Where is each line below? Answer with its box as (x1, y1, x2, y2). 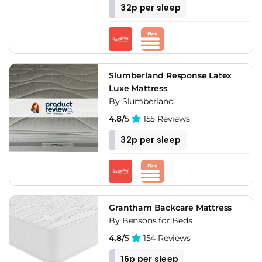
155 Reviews (141, 113, 190, 124)
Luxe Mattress (109, 82, 167, 94)
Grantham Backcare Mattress (109, 202, 232, 213)
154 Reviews (141, 232, 191, 243)
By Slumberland (109, 95, 174, 106)
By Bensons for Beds (109, 215, 192, 226)
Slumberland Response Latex (109, 70, 232, 81)
